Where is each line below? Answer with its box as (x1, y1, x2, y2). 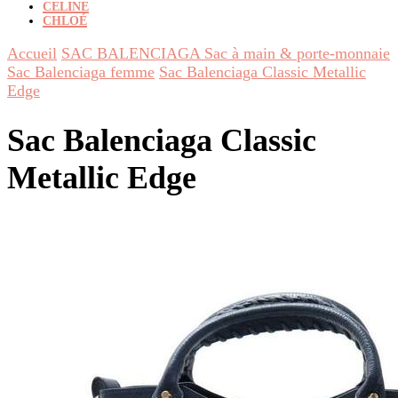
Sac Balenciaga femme (7, 63, 155, 81)
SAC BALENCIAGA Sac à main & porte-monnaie (61, 44, 390, 62)
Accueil (7, 44, 57, 62)
